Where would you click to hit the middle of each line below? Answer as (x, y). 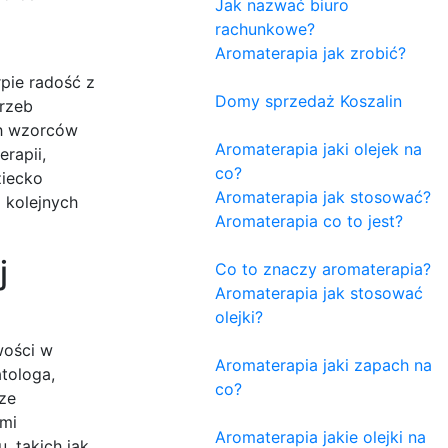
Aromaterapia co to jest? (309, 220)
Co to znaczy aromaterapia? (323, 268)
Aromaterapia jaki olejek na (318, 148)
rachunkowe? (265, 28)
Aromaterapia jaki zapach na (323, 364)
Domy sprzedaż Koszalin (308, 100)
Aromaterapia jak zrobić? (310, 52)
